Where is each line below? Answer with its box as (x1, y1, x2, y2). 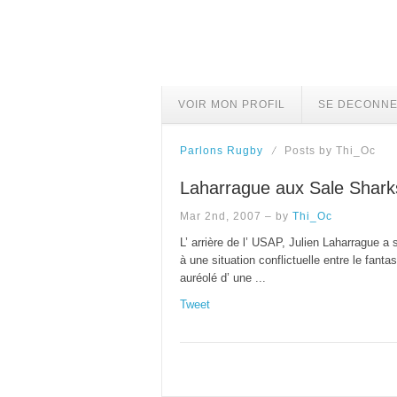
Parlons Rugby (180, 144, 263, 157)
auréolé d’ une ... (180, 271, 266, 284)
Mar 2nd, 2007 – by (180, 210, 292, 222)
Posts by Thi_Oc (281, 144, 376, 157)
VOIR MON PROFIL (178, 98, 285, 111)
